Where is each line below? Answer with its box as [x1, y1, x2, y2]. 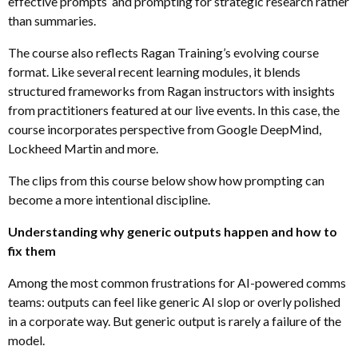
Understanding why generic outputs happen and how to [8, 223, 337, 239]
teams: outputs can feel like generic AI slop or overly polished [8, 293, 340, 309]
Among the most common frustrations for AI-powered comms [8, 274, 346, 290]
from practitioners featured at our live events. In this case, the [8, 101, 340, 117]
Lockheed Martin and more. [8, 140, 158, 156]
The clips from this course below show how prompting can [8, 172, 324, 188]
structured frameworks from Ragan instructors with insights [8, 82, 335, 98]
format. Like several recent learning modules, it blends [8, 63, 300, 79]
